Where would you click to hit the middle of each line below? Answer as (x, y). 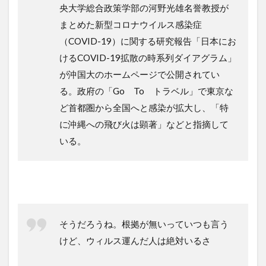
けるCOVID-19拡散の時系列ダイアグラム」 (148, 57)
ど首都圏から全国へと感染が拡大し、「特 (144, 107)
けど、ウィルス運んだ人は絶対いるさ (135, 240)
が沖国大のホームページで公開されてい (140, 74)
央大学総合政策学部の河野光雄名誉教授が (144, 7)
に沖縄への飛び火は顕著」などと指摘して (144, 124)
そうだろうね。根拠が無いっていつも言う (144, 224)
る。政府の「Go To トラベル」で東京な (146, 91)
